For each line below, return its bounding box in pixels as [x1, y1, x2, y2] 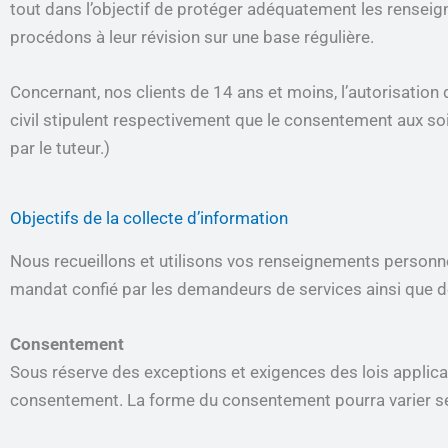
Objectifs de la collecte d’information [10, 207, 288, 228]
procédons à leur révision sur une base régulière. [10, 27, 374, 48]
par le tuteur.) [10, 138, 110, 159]
